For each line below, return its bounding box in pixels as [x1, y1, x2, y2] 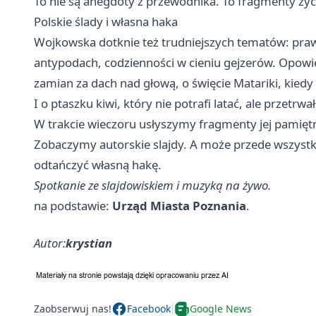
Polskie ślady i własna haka [34, 13, 178, 30]
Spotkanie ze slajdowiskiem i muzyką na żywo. [34, 176, 271, 193]
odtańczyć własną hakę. [34, 156, 162, 173]
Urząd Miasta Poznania [112, 197, 246, 214]
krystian [66, 234, 112, 251]
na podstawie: [34, 197, 112, 214]
